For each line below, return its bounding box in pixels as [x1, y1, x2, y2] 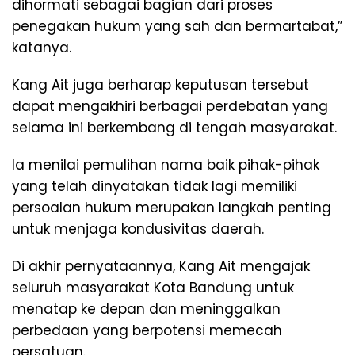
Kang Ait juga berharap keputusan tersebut [12, 75, 309, 94]
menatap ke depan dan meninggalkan [12, 300, 281, 319]
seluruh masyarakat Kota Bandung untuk [12, 278, 294, 297]
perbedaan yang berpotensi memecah [12, 321, 282, 340]
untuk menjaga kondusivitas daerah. [12, 219, 264, 239]
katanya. [12, 38, 71, 57]
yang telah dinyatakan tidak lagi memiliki [12, 177, 297, 196]
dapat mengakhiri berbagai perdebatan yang [12, 97, 328, 116]
